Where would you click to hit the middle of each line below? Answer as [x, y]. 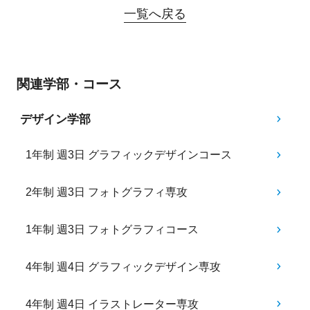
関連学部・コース [69, 84]
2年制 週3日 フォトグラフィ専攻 [107, 192]
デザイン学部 [55, 119]
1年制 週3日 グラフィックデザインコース [129, 155]
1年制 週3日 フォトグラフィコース [112, 230]
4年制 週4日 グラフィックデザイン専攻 [124, 266]
